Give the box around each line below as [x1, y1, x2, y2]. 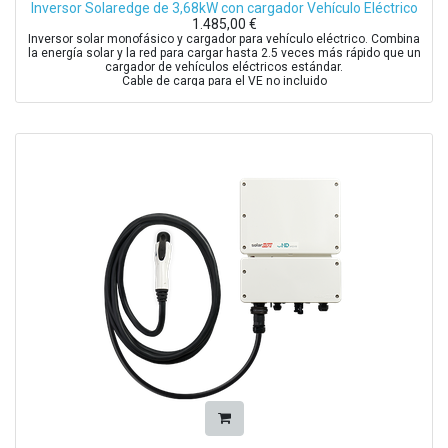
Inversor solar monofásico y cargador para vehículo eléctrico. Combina [28, 31, 420, 46]
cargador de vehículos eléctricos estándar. [105, 59, 343, 74]
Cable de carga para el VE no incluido [121, 73, 327, 88]
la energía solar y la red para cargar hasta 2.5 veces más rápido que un [27, 45, 421, 60]
